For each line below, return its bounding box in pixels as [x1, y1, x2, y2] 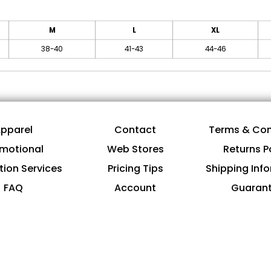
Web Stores [106, 142, 164, 157]
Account [114, 181, 157, 195]
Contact [114, 123, 157, 137]
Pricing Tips [107, 162, 163, 176]
